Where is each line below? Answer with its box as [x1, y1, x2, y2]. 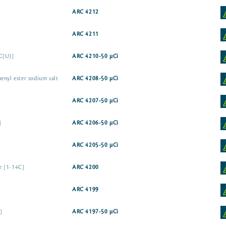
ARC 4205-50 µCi [72, 142, 119, 148]
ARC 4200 [72, 164, 99, 171]
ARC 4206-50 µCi [72, 120, 119, 126]
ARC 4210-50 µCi [72, 53, 119, 60]
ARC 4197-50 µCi [72, 209, 119, 215]
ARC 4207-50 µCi [72, 98, 119, 104]
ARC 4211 [72, 31, 99, 37]
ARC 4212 [72, 9, 99, 15]
